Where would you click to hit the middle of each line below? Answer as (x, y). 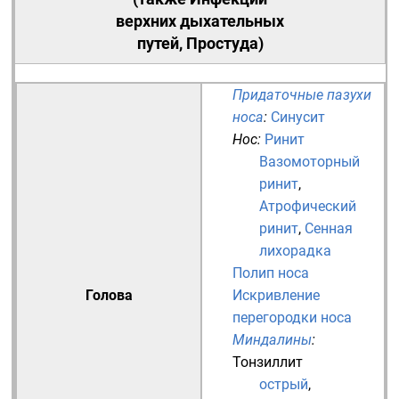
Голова (109, 295)
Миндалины (272, 340)
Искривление (276, 295)
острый (284, 384)
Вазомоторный (309, 162)
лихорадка (295, 251)
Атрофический (308, 206)
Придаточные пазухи (302, 95)
